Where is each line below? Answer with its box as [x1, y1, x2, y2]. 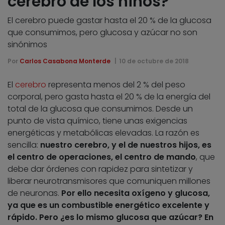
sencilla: [8, 139, 40, 151]
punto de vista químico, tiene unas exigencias [8, 115, 187, 127]
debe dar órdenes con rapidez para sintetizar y [8, 163, 193, 175]
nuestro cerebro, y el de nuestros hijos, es [40, 139, 211, 151]
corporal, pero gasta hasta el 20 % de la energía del [8, 90, 210, 102]
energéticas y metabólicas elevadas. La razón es [8, 127, 199, 139]
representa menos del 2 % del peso [46, 78, 185, 90]
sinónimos [8, 38, 47, 50]
